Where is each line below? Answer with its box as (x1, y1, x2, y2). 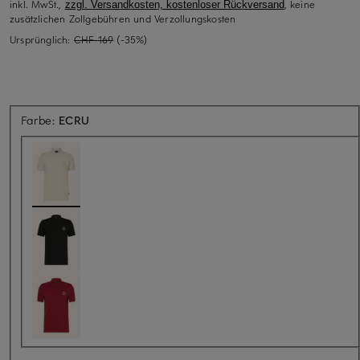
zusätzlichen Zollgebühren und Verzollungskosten (10, 11, 236, 25)
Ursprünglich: (10, 32, 74, 46)
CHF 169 (73, 32, 114, 46)
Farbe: (21, 112, 59, 128)
